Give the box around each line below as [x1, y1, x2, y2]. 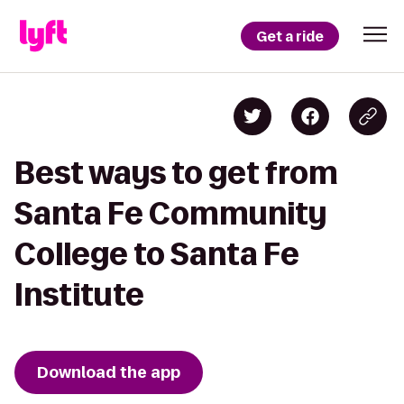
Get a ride [256, 26, 324, 46]
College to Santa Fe [14, 237, 299, 271]
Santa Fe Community [14, 197, 326, 230]
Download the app [37, 362, 180, 383]
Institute [14, 278, 144, 311]
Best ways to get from [14, 156, 338, 189]
